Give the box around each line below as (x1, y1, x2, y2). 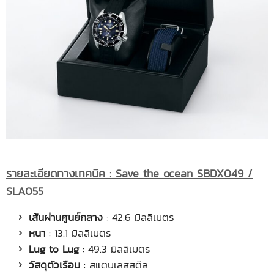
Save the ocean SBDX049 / (116, 165, 253, 182)
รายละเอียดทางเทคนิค (6, 165, 109, 182)
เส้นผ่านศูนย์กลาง (29, 209, 103, 225)
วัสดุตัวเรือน (29, 256, 80, 273)
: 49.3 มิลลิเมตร (79, 240, 150, 257)
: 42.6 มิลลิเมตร (103, 209, 174, 225)
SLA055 (6, 182, 43, 199)
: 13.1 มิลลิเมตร (45, 224, 111, 241)
